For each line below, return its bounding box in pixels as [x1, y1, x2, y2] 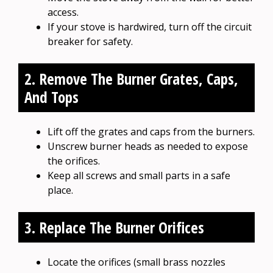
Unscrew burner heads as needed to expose [48, 139, 248, 153]
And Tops [24, 86, 79, 107]
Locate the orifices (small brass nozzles [48, 255, 225, 269]
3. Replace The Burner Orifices [24, 216, 204, 238]
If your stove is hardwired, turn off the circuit [48, 19, 252, 34]
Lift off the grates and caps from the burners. [48, 124, 255, 138]
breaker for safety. [48, 34, 133, 48]
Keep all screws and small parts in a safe [48, 168, 230, 182]
